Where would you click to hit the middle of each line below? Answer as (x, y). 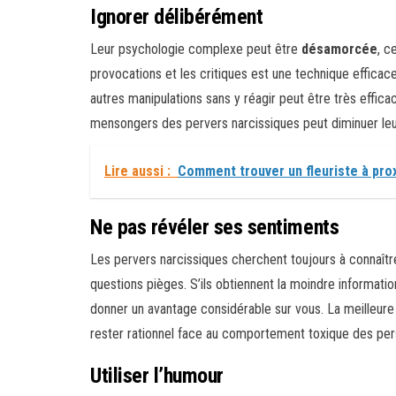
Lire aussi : (137, 171)
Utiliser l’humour (157, 376)
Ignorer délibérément (177, 17)
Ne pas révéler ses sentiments (215, 228)
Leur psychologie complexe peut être (196, 49)
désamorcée (339, 49)
